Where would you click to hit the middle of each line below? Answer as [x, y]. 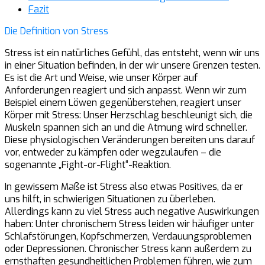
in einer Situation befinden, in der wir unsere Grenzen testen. [132, 65]
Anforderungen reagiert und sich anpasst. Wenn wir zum [126, 90]
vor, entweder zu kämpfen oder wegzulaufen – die [113, 152]
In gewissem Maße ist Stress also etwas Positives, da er [124, 186]
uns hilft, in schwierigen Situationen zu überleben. [110, 199]
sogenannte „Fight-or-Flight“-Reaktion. [88, 164]
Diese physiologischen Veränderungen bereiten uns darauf [130, 140]
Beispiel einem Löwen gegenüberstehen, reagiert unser [123, 102]
